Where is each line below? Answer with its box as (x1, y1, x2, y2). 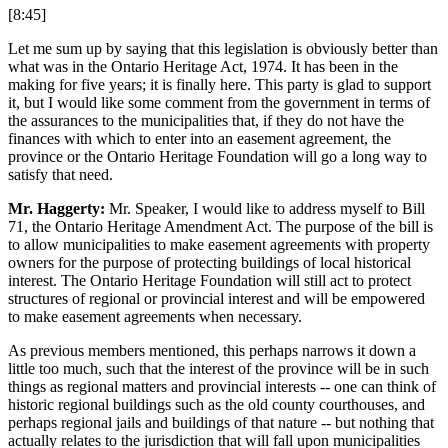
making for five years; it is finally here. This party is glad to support (8, 76, 431, 94)
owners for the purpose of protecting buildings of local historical (8, 254, 411, 272)
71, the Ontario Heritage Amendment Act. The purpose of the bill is (8, 218, 433, 236)
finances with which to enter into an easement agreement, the (8, 130, 391, 148)
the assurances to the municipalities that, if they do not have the (8, 112, 404, 130)
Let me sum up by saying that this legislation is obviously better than (8, 40, 438, 58)
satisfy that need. (8, 166, 113, 184)
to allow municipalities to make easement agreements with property (8, 236, 430, 254)
